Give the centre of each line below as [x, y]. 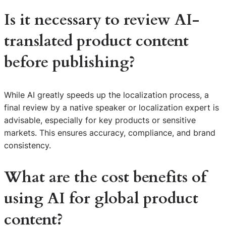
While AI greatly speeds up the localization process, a [106, 95]
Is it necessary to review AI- [102, 20]
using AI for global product [101, 199]
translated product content [96, 41]
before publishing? [70, 63]
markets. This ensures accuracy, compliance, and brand [110, 132]
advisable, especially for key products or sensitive [100, 120]
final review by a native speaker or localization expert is [111, 107]
